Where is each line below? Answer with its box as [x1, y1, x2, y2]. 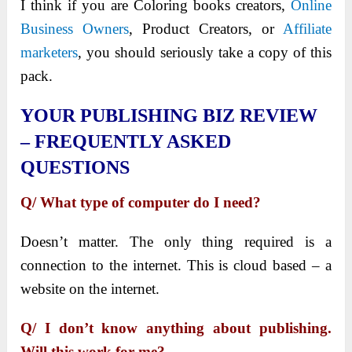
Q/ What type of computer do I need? [20, 194, 262, 211]
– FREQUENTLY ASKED [20, 131, 232, 152]
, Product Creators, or [129, 20, 283, 38]
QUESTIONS [20, 157, 130, 178]
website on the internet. [20, 280, 160, 298]
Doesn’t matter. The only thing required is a [20, 233, 332, 251]
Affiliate [282, 20, 332, 38]
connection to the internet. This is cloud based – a [20, 257, 332, 274]
